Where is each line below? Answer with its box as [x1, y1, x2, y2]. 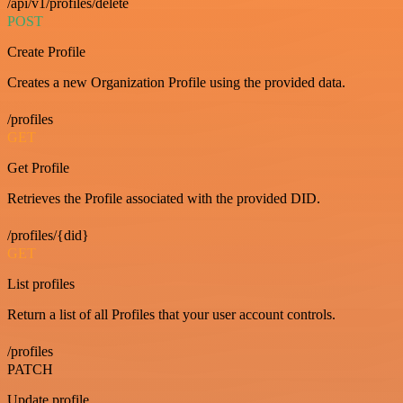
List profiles [7, 275, 75, 291]
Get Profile [7, 159, 69, 175]
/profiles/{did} [7, 227, 89, 243]
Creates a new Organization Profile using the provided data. [7, 74, 345, 90]
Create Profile [7, 43, 85, 59]
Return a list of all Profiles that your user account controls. [7, 306, 336, 322]
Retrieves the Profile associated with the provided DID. [7, 190, 320, 206]
